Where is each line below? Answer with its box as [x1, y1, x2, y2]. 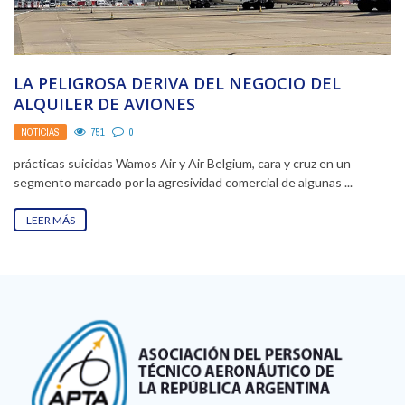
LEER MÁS [25, 212, 75, 227]
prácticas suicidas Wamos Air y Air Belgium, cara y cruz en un [14, 155, 351, 171]
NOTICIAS [21, 125, 60, 138]
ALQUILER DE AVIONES [14, 92, 195, 115]
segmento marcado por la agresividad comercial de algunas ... [14, 174, 353, 190]
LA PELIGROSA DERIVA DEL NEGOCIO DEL [14, 71, 341, 94]
